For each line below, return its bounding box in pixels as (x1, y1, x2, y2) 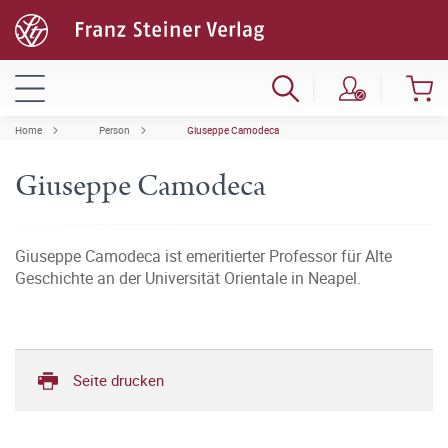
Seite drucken (73, 370, 164, 390)
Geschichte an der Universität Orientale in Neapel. (15, 267, 361, 289)
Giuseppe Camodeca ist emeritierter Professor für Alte (15, 245, 392, 267)
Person (99, 123, 130, 137)
